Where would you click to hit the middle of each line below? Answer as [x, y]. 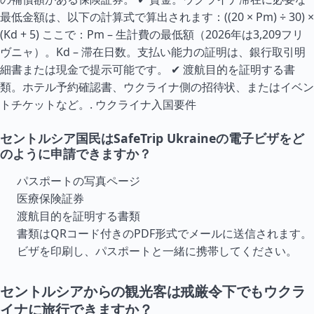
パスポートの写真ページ [78, 181]
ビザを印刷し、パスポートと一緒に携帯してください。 [157, 251]
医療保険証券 [50, 198]
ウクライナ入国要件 [146, 104]
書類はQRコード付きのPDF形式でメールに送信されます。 [164, 233]
